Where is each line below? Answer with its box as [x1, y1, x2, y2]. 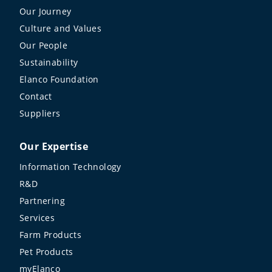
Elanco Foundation [19, 73, 99, 85]
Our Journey [19, 5, 72, 17]
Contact [19, 90, 52, 102]
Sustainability [19, 56, 78, 68]
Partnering [19, 194, 65, 206]
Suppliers [19, 107, 61, 119]
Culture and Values [19, 22, 102, 34]
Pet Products [19, 245, 73, 257]
